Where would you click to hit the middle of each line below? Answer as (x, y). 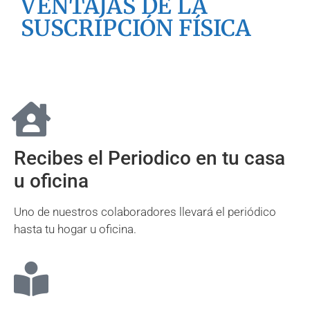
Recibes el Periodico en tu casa (149, 158)
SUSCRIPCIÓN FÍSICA (136, 28)
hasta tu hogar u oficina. (75, 229)
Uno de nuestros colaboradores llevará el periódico (145, 212)
